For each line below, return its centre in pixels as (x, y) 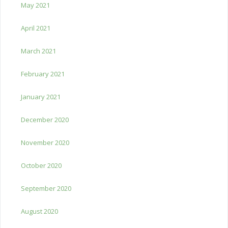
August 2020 (39, 211)
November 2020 (45, 142)
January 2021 (41, 96)
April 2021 (36, 28)
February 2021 (43, 74)
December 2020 (45, 119)
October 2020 (41, 165)
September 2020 (46, 188)
